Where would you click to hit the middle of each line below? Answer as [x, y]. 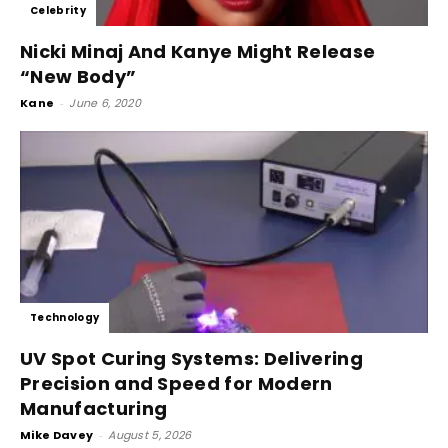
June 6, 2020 [105, 103]
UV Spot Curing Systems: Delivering [191, 358]
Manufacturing [94, 408]
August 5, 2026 [150, 434]
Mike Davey [57, 434]
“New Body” [78, 77]
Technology [65, 317]
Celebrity [58, 11]
